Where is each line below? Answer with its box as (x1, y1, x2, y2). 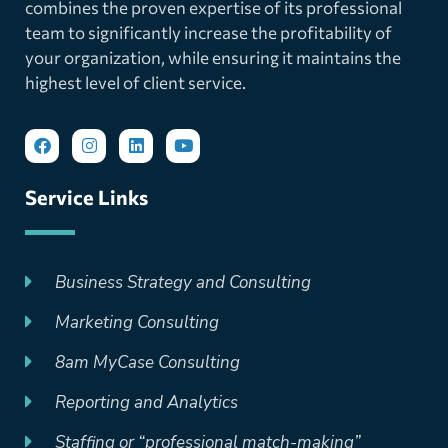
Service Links (25, 184, 148, 209)
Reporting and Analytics (55, 390, 238, 414)
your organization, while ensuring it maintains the (25, 46, 401, 68)
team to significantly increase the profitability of (25, 21, 392, 43)
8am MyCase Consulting (55, 350, 240, 374)
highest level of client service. (25, 71, 246, 93)
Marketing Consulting (55, 310, 219, 334)
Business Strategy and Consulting (55, 270, 311, 294)
